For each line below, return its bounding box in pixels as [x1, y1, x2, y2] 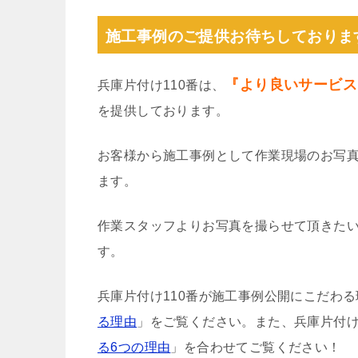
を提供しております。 [97, 103, 229, 117]
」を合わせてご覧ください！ [170, 340, 341, 354]
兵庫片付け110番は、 [97, 78, 225, 92]
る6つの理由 [97, 340, 171, 354]
